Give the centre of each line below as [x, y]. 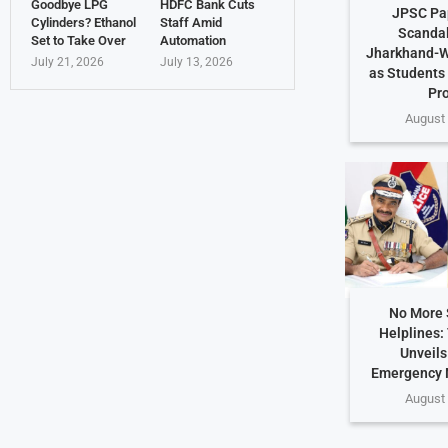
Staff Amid [190, 23]
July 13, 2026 [196, 62]
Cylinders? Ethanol [83, 23]
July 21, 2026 [67, 62]
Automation [192, 41]
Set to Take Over [78, 41]
